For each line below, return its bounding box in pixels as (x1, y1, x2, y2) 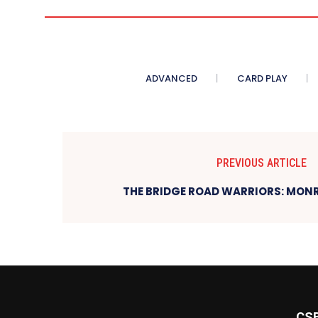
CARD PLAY (236, 72, 287, 86)
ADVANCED (145, 72, 197, 86)
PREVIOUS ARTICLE (216, 156, 307, 170)
